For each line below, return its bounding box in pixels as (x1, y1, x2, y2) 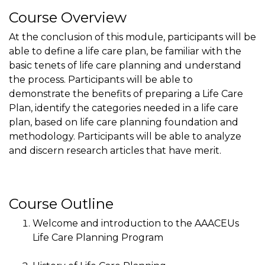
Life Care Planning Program (33, 232, 163, 244)
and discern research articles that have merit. (9, 144, 221, 156)
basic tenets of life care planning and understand (9, 59, 241, 71)
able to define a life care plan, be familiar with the (9, 45, 241, 57)
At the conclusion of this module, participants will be (9, 31, 256, 43)
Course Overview (9, 8, 127, 26)
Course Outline (9, 195, 114, 213)
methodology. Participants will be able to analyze (9, 130, 241, 142)
